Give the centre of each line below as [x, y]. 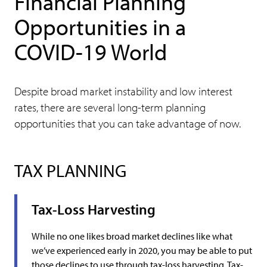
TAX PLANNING [70, 170]
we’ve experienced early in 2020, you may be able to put [142, 250]
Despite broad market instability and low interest [123, 91]
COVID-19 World [91, 52]
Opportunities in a [100, 27]
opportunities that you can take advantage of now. [128, 123]
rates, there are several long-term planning [110, 107]
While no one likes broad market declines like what [132, 236]
